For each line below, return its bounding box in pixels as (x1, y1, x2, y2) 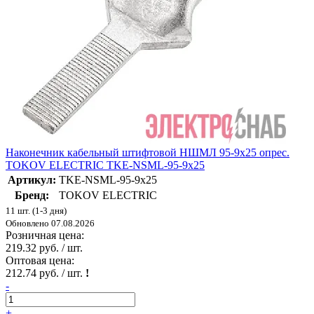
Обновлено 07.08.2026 (6, 217, 95, 228)
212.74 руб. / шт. (6, 266, 86, 279)
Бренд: (15, 189, 49, 201)
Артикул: (8, 173, 56, 186)
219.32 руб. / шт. (6, 241, 83, 254)
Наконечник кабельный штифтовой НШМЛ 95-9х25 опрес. (6, 146, 289, 158)
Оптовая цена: (6, 254, 74, 266)
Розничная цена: (6, 228, 84, 241)
